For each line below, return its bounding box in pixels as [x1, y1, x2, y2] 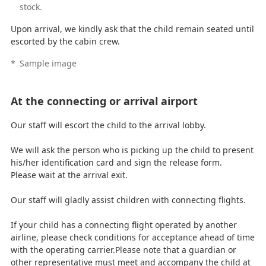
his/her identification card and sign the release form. [10, 156, 222, 168]
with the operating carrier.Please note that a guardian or [10, 243, 236, 255]
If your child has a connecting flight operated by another [10, 218, 237, 230]
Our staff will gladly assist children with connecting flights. [10, 194, 246, 205]
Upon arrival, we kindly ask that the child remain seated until [10, 23, 254, 34]
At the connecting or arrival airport [10, 93, 198, 108]
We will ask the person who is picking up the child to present [10, 144, 254, 156]
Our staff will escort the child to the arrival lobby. [10, 119, 206, 131]
